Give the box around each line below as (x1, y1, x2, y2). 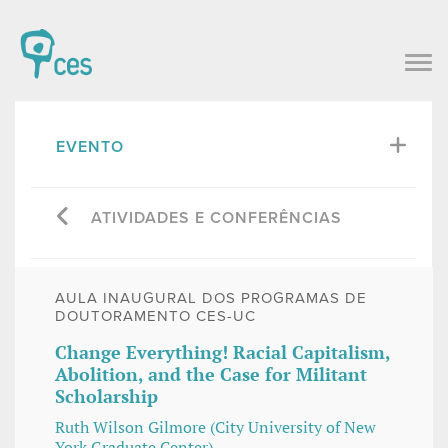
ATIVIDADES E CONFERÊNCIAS (91, 207, 342, 228)
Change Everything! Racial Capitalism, (55, 340, 390, 365)
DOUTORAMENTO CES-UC (55, 307, 256, 326)
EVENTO (56, 136, 124, 157)
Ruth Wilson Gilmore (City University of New (55, 415, 376, 438)
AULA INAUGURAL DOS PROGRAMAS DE (55, 289, 367, 308)
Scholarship (55, 384, 158, 409)
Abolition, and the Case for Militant (55, 362, 367, 387)
